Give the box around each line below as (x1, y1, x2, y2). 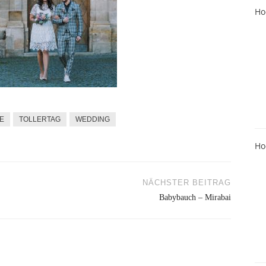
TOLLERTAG (18, 115, 61, 123)
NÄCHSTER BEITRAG (142, 178, 231, 187)
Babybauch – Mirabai (159, 193, 231, 202)
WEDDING (75, 115, 110, 123)
